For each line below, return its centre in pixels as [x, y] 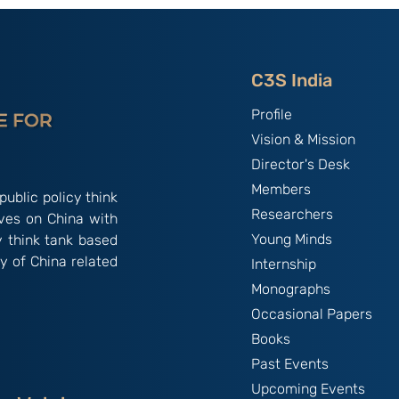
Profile [271, 114]
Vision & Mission [303, 139]
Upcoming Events [308, 388]
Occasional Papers [311, 313]
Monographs [290, 289]
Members [281, 189]
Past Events [289, 363]
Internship [283, 264]
